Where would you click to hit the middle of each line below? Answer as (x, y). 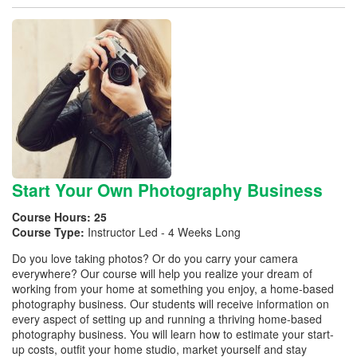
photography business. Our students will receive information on (171, 304)
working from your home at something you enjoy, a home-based (173, 288)
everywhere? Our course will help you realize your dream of (162, 273)
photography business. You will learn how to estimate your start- (173, 334)
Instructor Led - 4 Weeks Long (164, 232)
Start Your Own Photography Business (167, 189)
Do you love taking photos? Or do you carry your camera (155, 258)
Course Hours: (53, 217)
